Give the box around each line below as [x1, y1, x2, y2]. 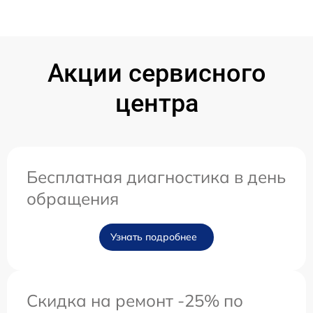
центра [115, 89, 198, 119]
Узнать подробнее [110, 231, 197, 244]
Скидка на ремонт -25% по [27, 290, 243, 312]
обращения [27, 188, 119, 210]
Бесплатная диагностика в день [27, 166, 286, 188]
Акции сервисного [47, 59, 266, 89]
